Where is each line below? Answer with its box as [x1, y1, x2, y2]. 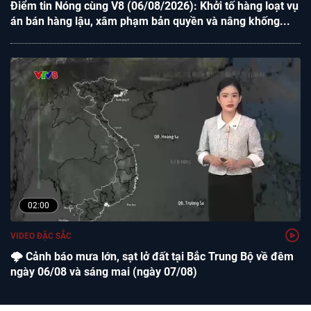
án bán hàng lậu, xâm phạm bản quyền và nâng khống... [10, 15, 290, 28]
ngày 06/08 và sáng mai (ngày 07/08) [10, 265, 197, 279]
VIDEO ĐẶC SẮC [10, 231, 72, 242]
